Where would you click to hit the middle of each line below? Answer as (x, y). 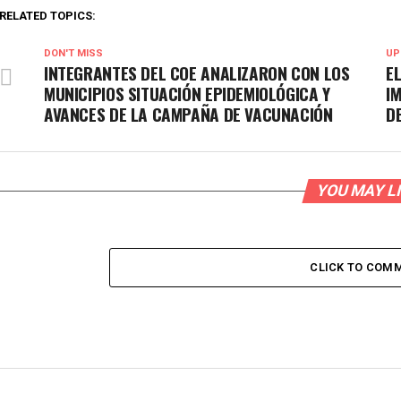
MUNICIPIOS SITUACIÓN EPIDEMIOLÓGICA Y (187, 94)
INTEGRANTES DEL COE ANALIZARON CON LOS (197, 73)
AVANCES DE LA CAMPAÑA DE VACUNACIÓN (188, 114)
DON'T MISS (73, 53)
